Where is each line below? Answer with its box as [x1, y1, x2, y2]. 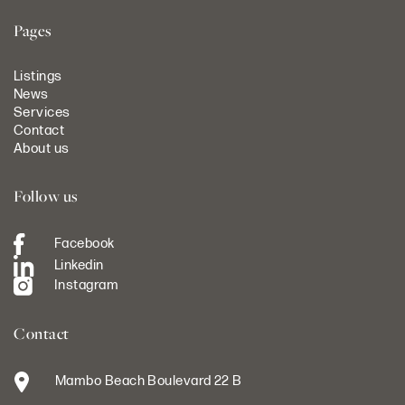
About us [14, 139, 70, 157]
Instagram [54, 277, 119, 295]
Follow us [14, 184, 79, 206]
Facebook [54, 234, 115, 252]
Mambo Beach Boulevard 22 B [55, 372, 242, 390]
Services [14, 103, 71, 121]
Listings [14, 67, 62, 85]
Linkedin [54, 256, 104, 274]
